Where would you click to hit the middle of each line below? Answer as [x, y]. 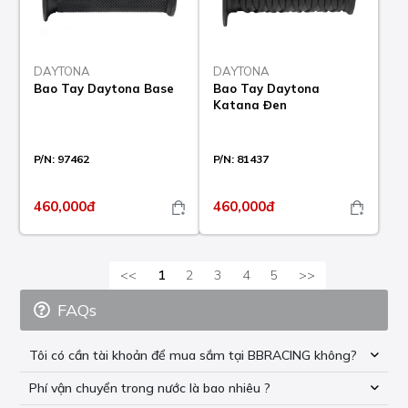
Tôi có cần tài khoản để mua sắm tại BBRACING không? [194, 356]
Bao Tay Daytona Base [104, 89]
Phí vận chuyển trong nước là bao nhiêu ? [150, 388]
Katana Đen [250, 105]
